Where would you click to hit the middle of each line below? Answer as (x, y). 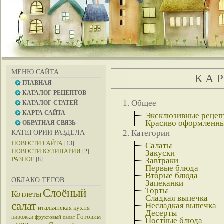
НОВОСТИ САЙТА (37, 143)
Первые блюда (172, 168)
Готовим (89, 217)
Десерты (161, 213)
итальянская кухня (64, 208)
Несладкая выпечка (181, 206)
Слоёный (65, 193)
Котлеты (26, 194)
